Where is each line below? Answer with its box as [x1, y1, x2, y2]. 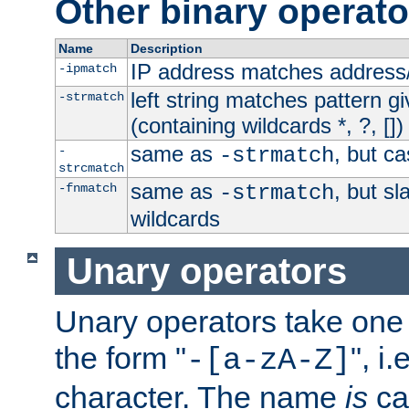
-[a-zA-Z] [186, 343, 351, 379]
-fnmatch [58, 181, 117, 196]
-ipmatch [58, 61, 117, 77]
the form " [55, 341, 186, 376]
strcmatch [58, 161, 124, 176]
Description [130, 41, 203, 57]
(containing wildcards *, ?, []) [130, 113, 404, 139]
